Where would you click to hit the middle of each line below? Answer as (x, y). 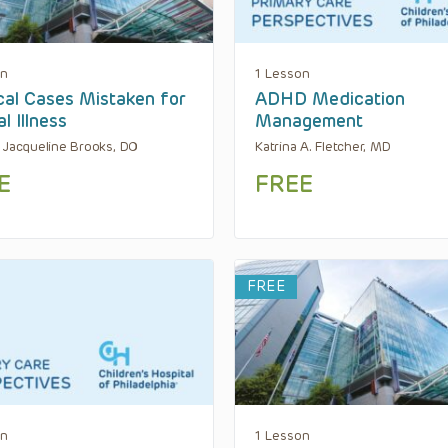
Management (309, 120)
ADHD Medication (330, 98)
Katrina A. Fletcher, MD (323, 146)
